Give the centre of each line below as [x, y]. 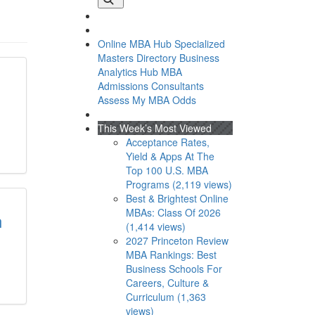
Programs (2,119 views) [179, 184]
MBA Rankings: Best [171, 255]
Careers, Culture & [167, 283]
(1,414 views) [155, 226]
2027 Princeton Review [177, 240]
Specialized [199, 44]
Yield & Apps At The [170, 156]
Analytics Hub [128, 72]
